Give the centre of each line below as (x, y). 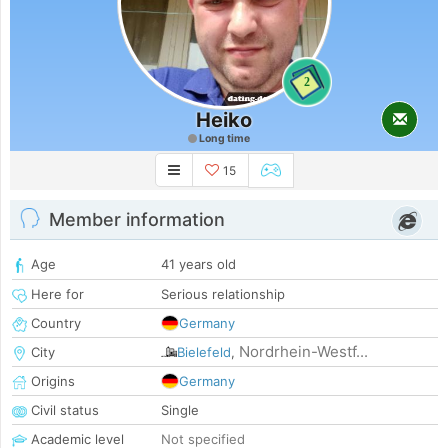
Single (180, 410)
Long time (223, 138)
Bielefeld (204, 352)
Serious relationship (223, 294)
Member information (137, 220)
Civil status (63, 410)
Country (54, 323)
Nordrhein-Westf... (303, 352)
